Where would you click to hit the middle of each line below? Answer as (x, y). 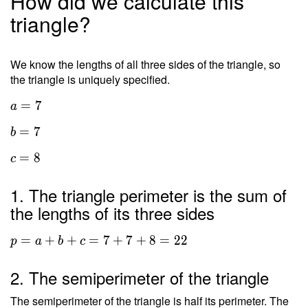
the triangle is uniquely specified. (90, 79)
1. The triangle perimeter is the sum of (148, 195)
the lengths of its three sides (112, 213)
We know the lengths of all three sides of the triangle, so (145, 64)
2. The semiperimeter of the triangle (140, 277)
